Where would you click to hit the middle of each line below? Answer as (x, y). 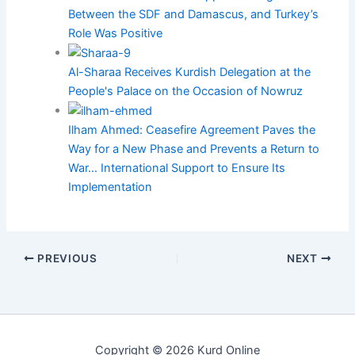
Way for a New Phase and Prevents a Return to (194, 149)
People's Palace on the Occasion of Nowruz (186, 92)
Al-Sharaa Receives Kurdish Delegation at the (190, 73)
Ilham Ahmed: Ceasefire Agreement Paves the (192, 130)
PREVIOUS (66, 259)
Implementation (111, 187)
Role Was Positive (116, 34)
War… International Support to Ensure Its (177, 168)
